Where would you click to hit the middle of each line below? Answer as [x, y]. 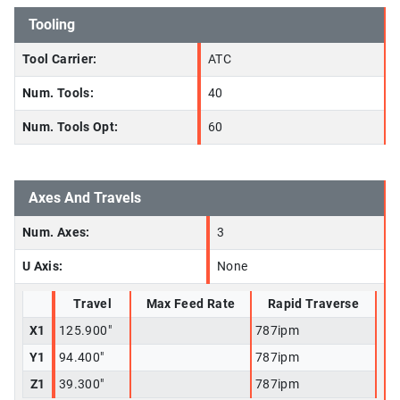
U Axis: [43, 267]
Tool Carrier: [60, 59]
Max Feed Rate [191, 304]
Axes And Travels [85, 198]
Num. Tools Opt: [71, 127]
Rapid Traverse [313, 304]
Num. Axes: [56, 233]
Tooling [52, 25]
